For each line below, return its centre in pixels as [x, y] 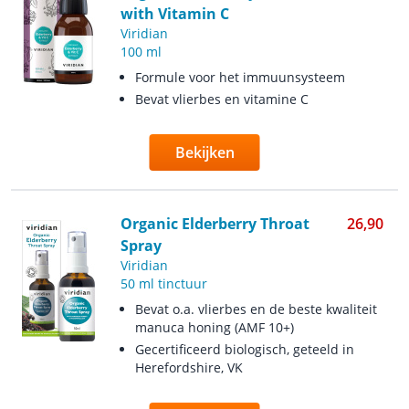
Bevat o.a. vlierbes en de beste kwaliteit [256, 309]
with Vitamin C [174, 14]
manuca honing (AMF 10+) [214, 327]
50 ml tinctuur [163, 283]
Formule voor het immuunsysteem [240, 77]
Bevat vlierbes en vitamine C [221, 99]
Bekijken [204, 152]
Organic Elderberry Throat [215, 224]
